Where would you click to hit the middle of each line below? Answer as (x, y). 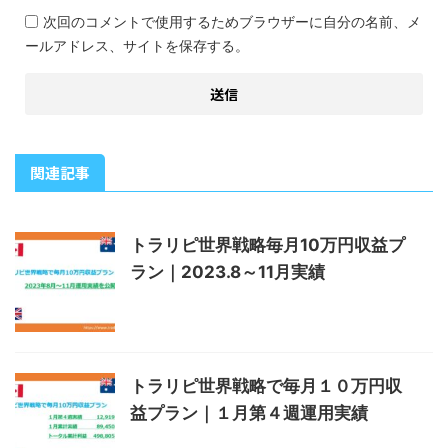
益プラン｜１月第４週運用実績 (249, 412)
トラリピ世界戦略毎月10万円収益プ (267, 244)
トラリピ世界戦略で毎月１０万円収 (266, 385)
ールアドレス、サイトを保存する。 (137, 45)
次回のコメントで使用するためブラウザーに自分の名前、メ (232, 21)
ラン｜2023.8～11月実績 (227, 271)
